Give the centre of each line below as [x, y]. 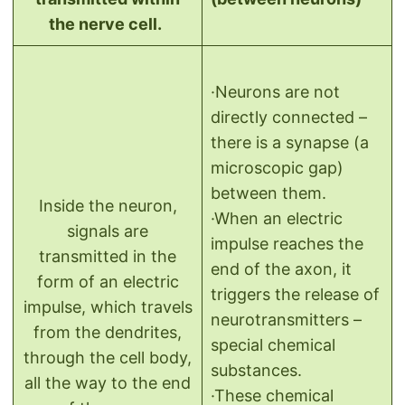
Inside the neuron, [108, 206]
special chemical [273, 345]
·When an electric [277, 219]
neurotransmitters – [286, 320]
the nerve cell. [105, 24]
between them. [271, 193]
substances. [259, 371]
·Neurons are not [275, 92]
